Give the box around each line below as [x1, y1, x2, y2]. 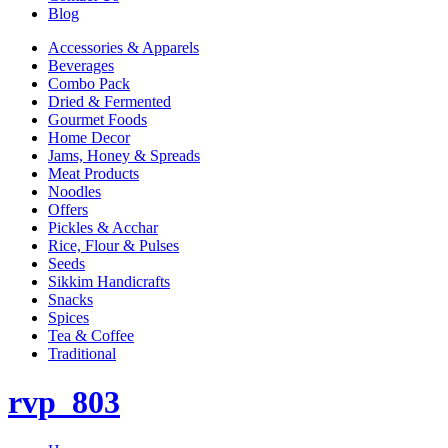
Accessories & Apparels [48, 38, 199, 56]
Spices [48, 308, 89, 326]
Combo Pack [48, 74, 130, 92]
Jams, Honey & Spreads [48, 146, 200, 164]
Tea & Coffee [48, 326, 134, 344]
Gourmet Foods [48, 110, 147, 128]
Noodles [48, 182, 101, 200]
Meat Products [48, 164, 139, 182]
